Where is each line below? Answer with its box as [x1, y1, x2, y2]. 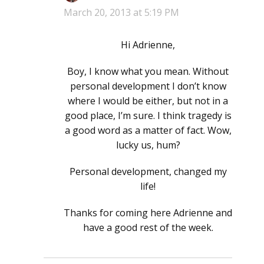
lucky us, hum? [115, 138, 180, 152]
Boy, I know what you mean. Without [67, 65, 229, 78]
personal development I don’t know [70, 80, 226, 93]
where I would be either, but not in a [68, 94, 228, 108]
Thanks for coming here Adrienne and [64, 206, 232, 220]
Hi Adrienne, [121, 38, 175, 52]
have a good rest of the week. [82, 221, 213, 235]
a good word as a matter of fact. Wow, [64, 124, 232, 137]
